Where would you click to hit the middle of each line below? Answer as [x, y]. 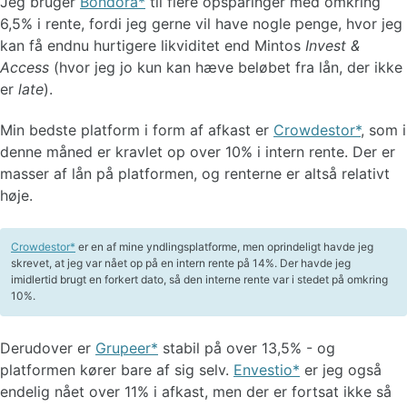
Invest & [333, 45]
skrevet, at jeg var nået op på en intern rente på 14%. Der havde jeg [181, 263]
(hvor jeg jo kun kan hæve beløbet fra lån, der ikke [226, 67]
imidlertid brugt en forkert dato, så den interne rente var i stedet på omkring [199, 279]
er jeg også [341, 369]
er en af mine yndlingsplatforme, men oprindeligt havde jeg [224, 246]
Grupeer [123, 347]
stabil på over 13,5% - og [247, 347]
